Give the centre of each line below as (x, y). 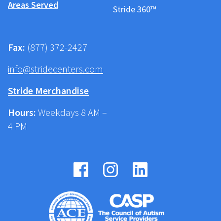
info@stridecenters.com (55, 69)
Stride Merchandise (48, 90)
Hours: (22, 112)
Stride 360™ (134, 9)
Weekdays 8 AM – (72, 112)
